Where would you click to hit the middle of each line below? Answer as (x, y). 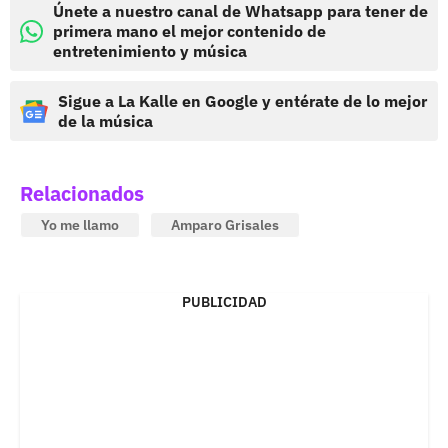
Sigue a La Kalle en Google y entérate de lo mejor (242, 101)
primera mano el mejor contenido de (189, 31)
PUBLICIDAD (224, 302)
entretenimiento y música (150, 51)
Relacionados (82, 194)
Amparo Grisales (225, 225)
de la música (105, 121)
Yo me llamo (80, 225)
